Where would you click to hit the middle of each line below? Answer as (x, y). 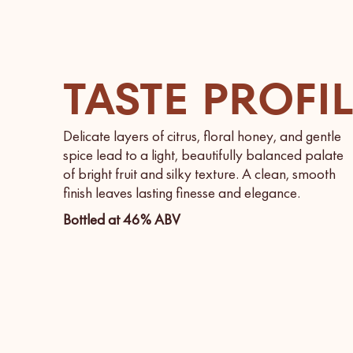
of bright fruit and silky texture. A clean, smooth (199, 173)
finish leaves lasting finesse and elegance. (182, 192)
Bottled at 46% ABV (122, 219)
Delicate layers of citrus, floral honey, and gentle (202, 136)
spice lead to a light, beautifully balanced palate (203, 154)
